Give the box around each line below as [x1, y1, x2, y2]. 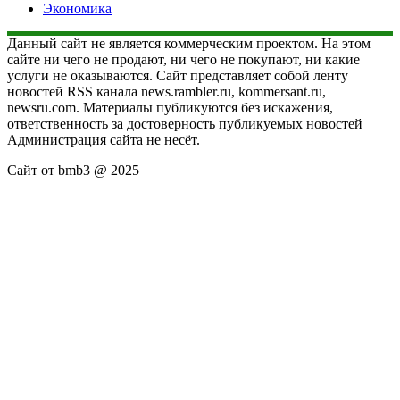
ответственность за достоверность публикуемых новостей [7, 115, 362, 131]
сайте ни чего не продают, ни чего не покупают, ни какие [7, 51, 360, 67]
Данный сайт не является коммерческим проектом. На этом [7, 35, 371, 51]
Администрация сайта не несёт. [7, 131, 200, 147]
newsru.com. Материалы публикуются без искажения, [7, 99, 333, 115]
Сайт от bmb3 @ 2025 [7, 162, 139, 178]
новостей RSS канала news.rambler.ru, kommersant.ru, [7, 83, 326, 99]
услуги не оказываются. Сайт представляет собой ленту [7, 67, 348, 83]
